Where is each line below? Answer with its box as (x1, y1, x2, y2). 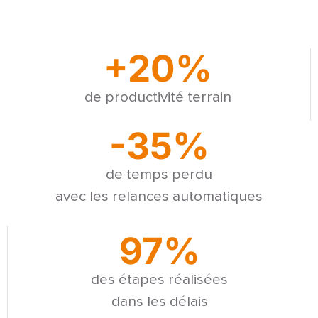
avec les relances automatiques (55, 190, 263, 204)
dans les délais (111, 294, 208, 309)
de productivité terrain (84, 89, 231, 104)
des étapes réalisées (91, 272, 228, 287)
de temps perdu (106, 168, 212, 182)
